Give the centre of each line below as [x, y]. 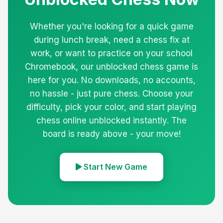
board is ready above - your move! [111, 134]
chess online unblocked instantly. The [111, 120]
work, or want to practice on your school [111, 53]
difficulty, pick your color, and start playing [111, 107]
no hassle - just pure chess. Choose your [111, 93]
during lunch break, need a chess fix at [111, 40]
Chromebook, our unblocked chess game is [111, 66]
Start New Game [114, 167]
